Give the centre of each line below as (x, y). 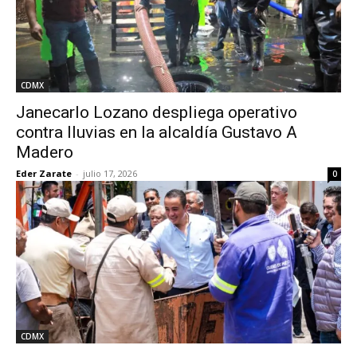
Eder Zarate (44, 173)
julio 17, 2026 (110, 173)
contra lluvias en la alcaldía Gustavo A (157, 132)
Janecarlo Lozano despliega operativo (157, 112)
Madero (45, 152)
